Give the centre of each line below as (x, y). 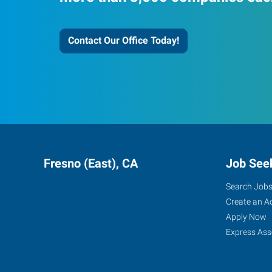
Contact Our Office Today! (124, 41)
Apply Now (246, 217)
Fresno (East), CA (91, 163)
